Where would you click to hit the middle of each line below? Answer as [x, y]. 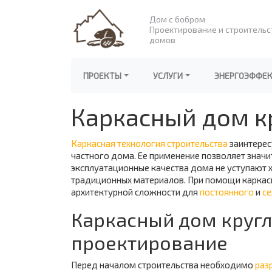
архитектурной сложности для [135, 192]
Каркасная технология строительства [149, 143]
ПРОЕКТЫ [102, 76]
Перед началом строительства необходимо [163, 265]
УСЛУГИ [168, 76]
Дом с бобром [177, 19]
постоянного [227, 192]
